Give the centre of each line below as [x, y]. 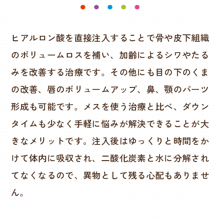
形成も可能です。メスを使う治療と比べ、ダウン [110, 106]
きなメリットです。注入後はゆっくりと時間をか [110, 141]
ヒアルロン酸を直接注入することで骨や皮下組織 [110, 38]
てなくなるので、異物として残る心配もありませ [110, 175]
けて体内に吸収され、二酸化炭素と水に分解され [110, 158]
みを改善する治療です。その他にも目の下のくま [110, 72]
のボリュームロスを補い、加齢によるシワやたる [110, 55]
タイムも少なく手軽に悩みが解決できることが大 [110, 124]
